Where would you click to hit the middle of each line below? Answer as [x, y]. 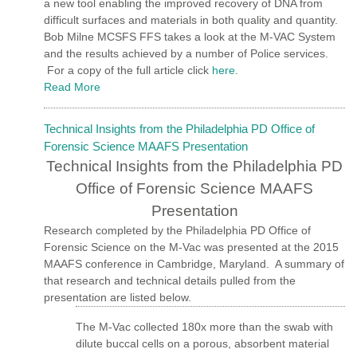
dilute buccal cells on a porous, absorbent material [202, 343]
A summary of [310, 263]
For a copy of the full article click [128, 70]
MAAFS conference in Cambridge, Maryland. [157, 263]
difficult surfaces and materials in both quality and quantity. [191, 20]
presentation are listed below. [118, 297]
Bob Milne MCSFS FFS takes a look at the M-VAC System [190, 36]
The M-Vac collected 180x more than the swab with [204, 326]
